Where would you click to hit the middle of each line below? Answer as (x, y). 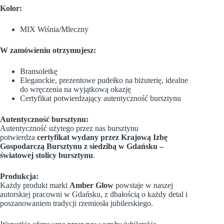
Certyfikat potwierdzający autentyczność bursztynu (100, 98)
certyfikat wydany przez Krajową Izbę (102, 137)
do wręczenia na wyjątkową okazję (75, 89)
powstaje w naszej (143, 185)
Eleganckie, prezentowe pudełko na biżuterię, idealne (104, 80)
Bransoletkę (39, 71)
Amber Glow (91, 185)
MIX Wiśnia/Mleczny (54, 29)
